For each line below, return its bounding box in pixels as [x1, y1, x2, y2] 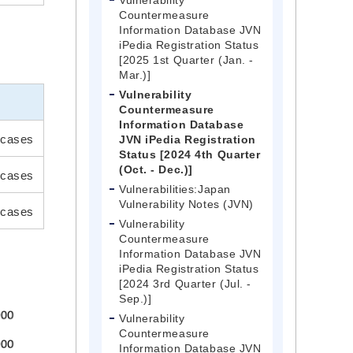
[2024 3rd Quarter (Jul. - [119, 277, 251, 291]
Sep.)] [119, 292, 152, 306]
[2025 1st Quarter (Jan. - [119, 54, 254, 67]
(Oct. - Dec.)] [119, 163, 193, 176]
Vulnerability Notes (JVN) [119, 198, 254, 211]
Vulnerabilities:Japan [119, 183, 231, 196]
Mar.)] [119, 69, 151, 82]
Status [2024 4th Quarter [119, 148, 261, 162]
